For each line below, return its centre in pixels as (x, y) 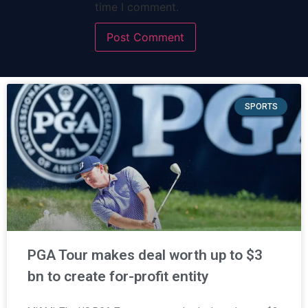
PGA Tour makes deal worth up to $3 (145, 255)
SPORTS (261, 107)
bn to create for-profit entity (118, 276)
